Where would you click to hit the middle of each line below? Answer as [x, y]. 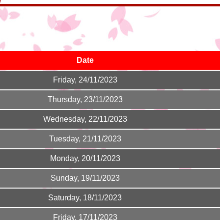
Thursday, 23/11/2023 [85, 99]
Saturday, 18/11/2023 [85, 198]
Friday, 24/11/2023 [85, 80]
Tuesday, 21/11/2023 [85, 139]
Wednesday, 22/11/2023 [85, 119]
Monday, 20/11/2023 [85, 158]
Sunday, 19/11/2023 [85, 178]
